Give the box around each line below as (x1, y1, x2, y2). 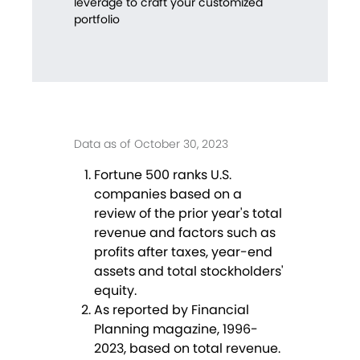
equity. (94, 281, 137, 301)
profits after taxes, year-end (94, 243, 272, 262)
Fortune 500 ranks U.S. (94, 166, 231, 185)
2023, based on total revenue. (94, 339, 280, 358)
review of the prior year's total (94, 204, 282, 223)
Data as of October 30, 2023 (74, 136, 228, 153)
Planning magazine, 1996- (94, 320, 258, 339)
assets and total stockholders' (94, 262, 284, 281)
